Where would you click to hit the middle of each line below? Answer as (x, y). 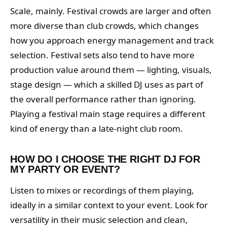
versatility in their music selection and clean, (99, 220)
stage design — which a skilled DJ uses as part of (107, 85)
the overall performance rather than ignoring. (103, 99)
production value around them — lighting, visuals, (111, 70)
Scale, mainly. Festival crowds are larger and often (111, 11)
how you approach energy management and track (112, 41)
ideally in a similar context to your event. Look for (109, 205)
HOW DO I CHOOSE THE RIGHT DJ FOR (105, 159)
